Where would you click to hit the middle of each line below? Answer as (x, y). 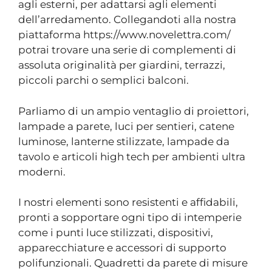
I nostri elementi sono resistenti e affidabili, (128, 202)
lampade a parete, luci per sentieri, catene (126, 126)
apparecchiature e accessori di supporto (122, 248)
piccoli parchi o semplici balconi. (104, 80)
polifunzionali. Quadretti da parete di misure (133, 263)
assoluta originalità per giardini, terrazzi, (122, 65)
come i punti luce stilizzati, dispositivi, (116, 233)
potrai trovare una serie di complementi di (127, 50)
